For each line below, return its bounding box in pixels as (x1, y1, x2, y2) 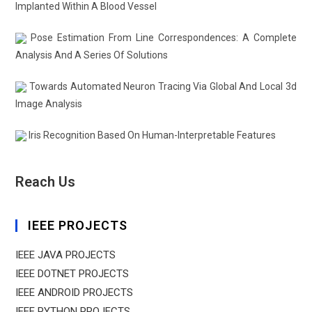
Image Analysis (15, 98, 83, 109)
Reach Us (15, 173, 76, 190)
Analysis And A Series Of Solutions (15, 49, 169, 61)
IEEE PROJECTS (28, 218, 128, 233)
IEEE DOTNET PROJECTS (15, 267, 130, 280)
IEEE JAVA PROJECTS (15, 249, 116, 261)
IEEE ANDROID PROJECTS (15, 286, 134, 299)
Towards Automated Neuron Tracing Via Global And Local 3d (26, 81, 297, 92)
